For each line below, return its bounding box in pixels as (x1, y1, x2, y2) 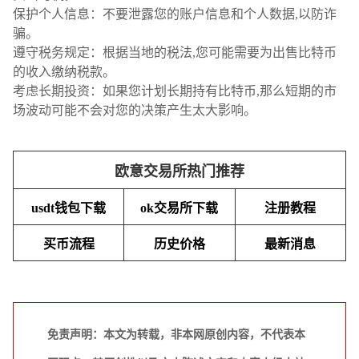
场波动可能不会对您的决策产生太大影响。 (13, 103, 256, 117)
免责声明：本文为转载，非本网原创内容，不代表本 (47, 328, 305, 341)
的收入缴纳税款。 (13, 64, 115, 79)
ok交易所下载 (140, 200, 219, 215)
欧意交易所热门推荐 (115, 163, 244, 179)
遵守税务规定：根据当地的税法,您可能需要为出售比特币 (13, 45, 337, 59)
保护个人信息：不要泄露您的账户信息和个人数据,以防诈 (13, 6, 337, 21)
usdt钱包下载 (31, 200, 107, 215)
